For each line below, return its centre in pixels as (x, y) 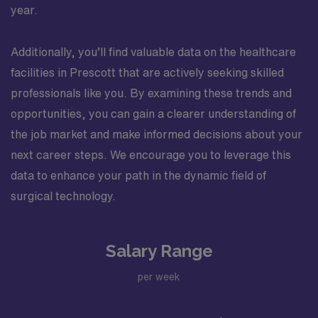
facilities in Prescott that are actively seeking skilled (147, 72)
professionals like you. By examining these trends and (151, 93)
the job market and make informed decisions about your (157, 134)
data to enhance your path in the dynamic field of (138, 175)
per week (159, 276)
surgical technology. (63, 196)
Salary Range (159, 251)
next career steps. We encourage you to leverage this (151, 155)
